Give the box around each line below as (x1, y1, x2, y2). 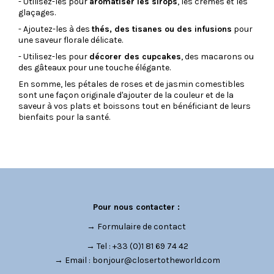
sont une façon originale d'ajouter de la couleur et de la (18, 89, 234, 100)
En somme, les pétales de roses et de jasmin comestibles (18, 78, 245, 89)
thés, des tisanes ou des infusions (92, 23, 232, 34)
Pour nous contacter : (92, 201, 180, 212)
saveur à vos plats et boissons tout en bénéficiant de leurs (18, 100, 251, 111)
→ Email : (54, 254, 92, 265)
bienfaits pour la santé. (18, 111, 110, 122)
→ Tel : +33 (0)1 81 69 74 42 (86, 240, 188, 251)
